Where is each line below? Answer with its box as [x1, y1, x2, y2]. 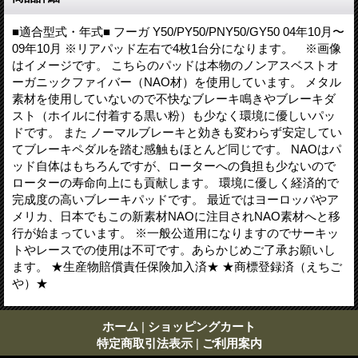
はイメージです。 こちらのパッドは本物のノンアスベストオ [12, 58, 339, 72]
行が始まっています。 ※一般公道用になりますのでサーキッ [12, 225, 339, 240]
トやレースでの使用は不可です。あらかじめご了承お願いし [12, 242, 336, 257]
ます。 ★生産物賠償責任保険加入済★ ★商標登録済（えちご [12, 259, 342, 273]
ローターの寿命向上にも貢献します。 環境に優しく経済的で [12, 175, 339, 189]
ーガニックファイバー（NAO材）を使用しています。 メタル [12, 74, 341, 89]
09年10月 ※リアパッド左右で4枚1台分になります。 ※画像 [12, 41, 341, 55]
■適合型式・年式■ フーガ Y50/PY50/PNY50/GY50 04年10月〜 [12, 24, 344, 38]
